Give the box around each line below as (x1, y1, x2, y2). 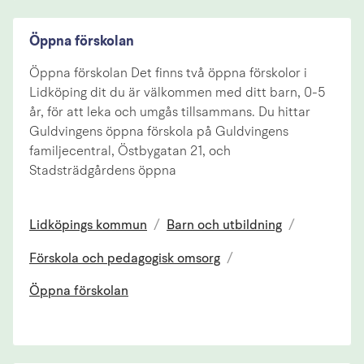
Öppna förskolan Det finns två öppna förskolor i (29, 67, 307, 81)
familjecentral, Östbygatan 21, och (29, 145, 231, 159)
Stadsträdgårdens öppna (29, 165, 176, 179)
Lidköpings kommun (29, 219, 147, 233)
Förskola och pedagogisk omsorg (29, 252, 220, 266)
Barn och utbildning (167, 219, 282, 233)
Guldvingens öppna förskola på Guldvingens (29, 126, 288, 140)
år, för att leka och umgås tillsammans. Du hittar (29, 106, 310, 120)
